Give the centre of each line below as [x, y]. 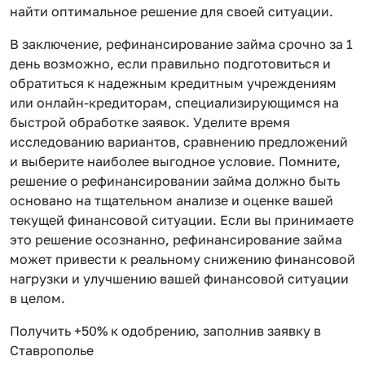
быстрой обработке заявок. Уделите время [150, 122]
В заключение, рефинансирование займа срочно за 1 [181, 44]
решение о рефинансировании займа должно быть [175, 180]
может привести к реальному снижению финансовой [182, 259]
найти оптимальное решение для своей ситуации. [172, 11]
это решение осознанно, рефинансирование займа [176, 239]
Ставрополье [52, 350]
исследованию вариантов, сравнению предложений [179, 141]
